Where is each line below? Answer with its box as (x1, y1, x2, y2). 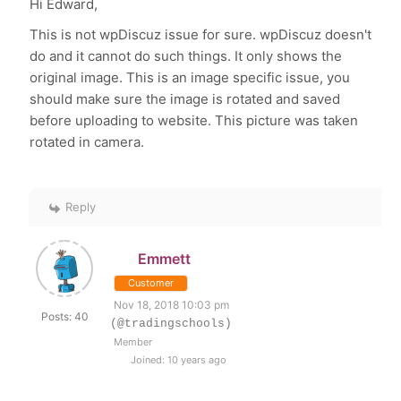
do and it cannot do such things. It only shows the (30, 47, 343, 65)
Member (114, 336, 153, 349)
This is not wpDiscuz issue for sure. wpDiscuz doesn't (30, 26, 372, 44)
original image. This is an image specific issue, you (30, 69, 351, 87)
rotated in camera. (30, 133, 145, 151)
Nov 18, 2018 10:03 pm (114, 298, 230, 312)
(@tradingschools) (110, 317, 233, 331)
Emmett (137, 250, 191, 269)
